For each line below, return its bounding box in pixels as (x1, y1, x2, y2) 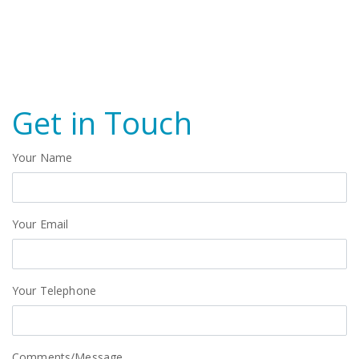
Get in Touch (12, 102, 192, 143)
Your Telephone (12, 283, 100, 298)
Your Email (12, 216, 72, 232)
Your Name (12, 150, 76, 165)
